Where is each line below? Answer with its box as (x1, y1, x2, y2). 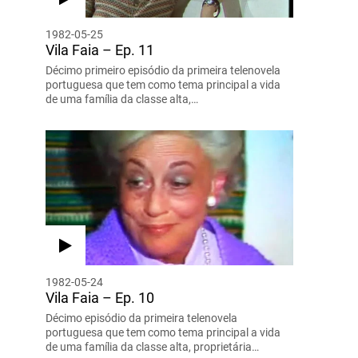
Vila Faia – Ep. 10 (45, 288, 154, 306)
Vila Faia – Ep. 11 (45, 41, 154, 58)
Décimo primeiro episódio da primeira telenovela (45, 63, 280, 77)
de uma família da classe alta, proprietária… (45, 340, 259, 353)
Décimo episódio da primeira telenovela (45, 311, 237, 324)
